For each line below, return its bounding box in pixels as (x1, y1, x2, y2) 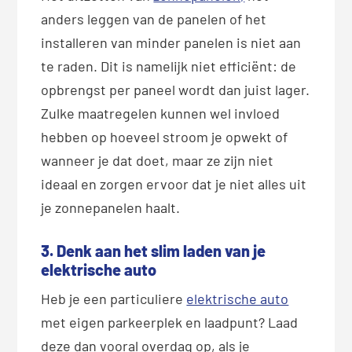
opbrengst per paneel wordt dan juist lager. (41, 80, 310, 98)
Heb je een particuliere (41, 289, 187, 307)
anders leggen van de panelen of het (41, 9, 267, 27)
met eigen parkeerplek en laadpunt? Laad (41, 313, 299, 331)
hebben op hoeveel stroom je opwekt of (41, 127, 288, 145)
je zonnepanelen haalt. (41, 198, 181, 216)
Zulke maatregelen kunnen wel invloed (41, 104, 280, 122)
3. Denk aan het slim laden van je (41, 240, 266, 260)
